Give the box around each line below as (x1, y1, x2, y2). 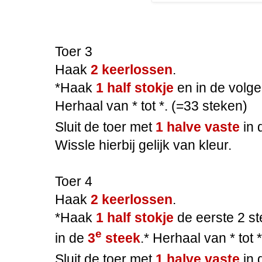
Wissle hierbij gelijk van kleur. (55, 137, 232, 153)
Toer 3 (55, 44, 92, 60)
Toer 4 (55, 173, 92, 189)
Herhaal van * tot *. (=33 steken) (55, 98, 247, 114)
